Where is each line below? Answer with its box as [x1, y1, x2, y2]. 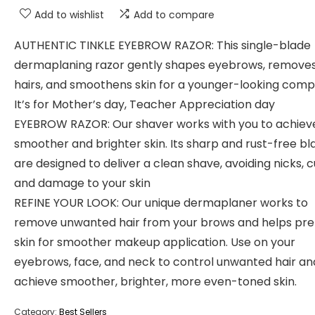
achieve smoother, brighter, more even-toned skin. [14, 274, 297, 290]
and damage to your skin [14, 175, 150, 191]
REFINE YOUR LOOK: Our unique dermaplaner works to [14, 195, 308, 211]
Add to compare [134, 8, 214, 22]
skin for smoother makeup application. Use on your [14, 234, 295, 250]
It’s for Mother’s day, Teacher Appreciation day [14, 96, 275, 112]
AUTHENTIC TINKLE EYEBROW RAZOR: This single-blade [14, 37, 311, 53]
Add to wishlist [34, 8, 104, 22]
